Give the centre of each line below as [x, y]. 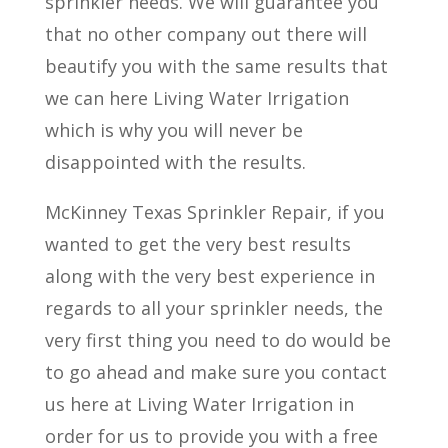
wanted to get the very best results [197, 244]
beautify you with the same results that [216, 66]
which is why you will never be [173, 130]
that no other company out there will [205, 34]
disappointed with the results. [175, 162]
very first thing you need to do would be [217, 340]
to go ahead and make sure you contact [215, 372]
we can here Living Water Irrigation [196, 98]
